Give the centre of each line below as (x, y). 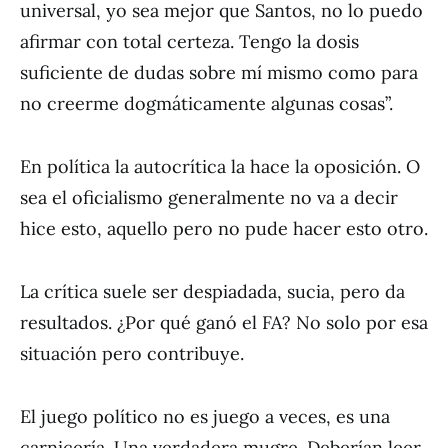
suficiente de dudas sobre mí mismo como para (219, 72)
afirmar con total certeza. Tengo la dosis (189, 41)
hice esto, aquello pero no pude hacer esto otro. (224, 228)
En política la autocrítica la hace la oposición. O (220, 166)
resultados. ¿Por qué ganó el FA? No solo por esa (224, 322)
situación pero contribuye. (132, 353)
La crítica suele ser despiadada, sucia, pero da (212, 291)
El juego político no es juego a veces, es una (205, 416)
